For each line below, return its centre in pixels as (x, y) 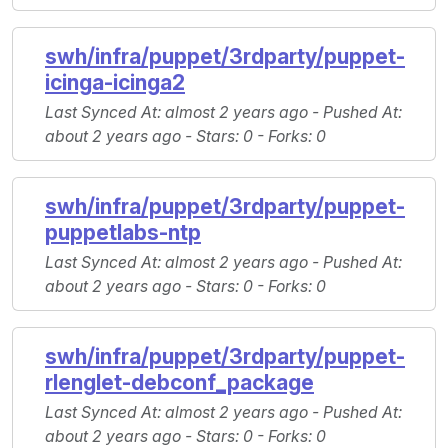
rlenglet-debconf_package (179, 383)
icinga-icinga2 (115, 83)
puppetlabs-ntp (123, 233)
